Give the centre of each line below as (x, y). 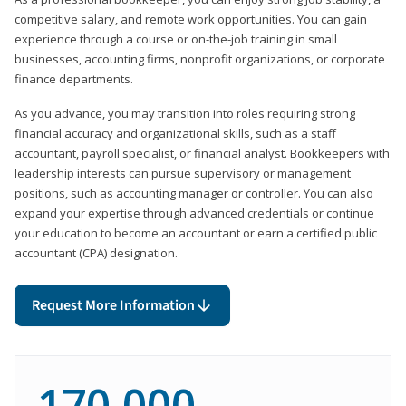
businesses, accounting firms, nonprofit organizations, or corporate (200, 58)
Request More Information (113, 305)
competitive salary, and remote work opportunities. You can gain (191, 19)
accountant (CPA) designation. (96, 252)
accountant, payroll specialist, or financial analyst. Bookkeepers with (202, 153)
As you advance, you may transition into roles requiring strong (185, 113)
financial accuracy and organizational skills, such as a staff (175, 133)
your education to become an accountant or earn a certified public (196, 232)
